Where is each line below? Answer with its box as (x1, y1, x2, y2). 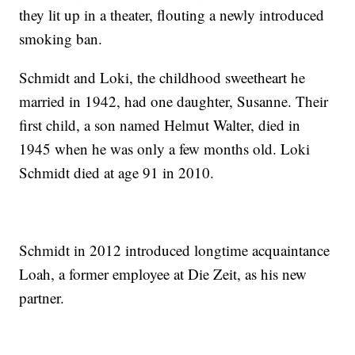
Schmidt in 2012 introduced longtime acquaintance (19, 240, 330, 261)
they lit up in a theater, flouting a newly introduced (19, 5, 325, 25)
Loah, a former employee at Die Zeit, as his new (19, 264, 307, 284)
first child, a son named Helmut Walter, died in (19, 115, 301, 136)
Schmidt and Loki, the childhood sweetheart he (19, 67, 306, 88)
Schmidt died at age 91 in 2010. (19, 162, 215, 183)
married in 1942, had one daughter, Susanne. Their (19, 91, 329, 112)
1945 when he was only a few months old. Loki (19, 139, 311, 159)
